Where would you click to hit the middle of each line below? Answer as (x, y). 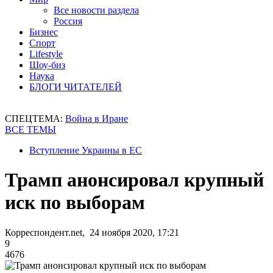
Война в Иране (97, 119)
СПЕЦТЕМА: (35, 119)
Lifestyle (46, 54)
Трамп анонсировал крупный (134, 180)
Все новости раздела (96, 10)
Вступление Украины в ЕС (86, 150)
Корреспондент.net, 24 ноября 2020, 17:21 (92, 232)
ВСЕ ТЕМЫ (30, 129)
